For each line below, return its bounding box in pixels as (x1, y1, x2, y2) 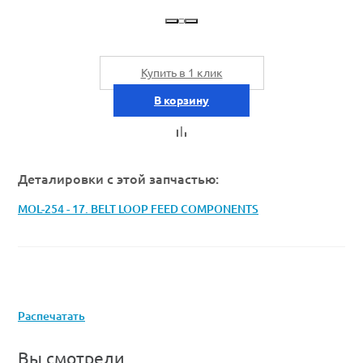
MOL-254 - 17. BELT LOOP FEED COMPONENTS (18, 203, 258, 216)
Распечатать (18, 310, 85, 323)
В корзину (154, 94, 209, 108)
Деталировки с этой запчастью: (18, 171, 219, 186)
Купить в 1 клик (140, 66, 223, 80)
